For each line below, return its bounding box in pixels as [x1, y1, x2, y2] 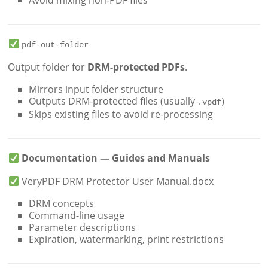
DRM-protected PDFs [87, 60, 185, 74]
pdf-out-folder [21, 40, 89, 50]
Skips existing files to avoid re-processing [29, 108, 214, 121]
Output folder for [8, 60, 88, 74]
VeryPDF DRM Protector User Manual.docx [19, 175, 214, 188]
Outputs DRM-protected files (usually [29, 95, 198, 108]
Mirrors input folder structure [29, 83, 164, 96]
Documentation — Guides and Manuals [19, 151, 210, 165]
